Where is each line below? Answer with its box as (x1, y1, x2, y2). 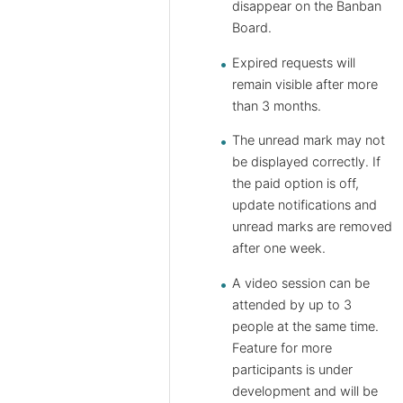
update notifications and (232, 197, 377, 214)
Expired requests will (232, 54, 355, 71)
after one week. (232, 240, 326, 257)
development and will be (232, 382, 378, 399)
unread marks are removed (232, 219, 392, 236)
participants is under (232, 361, 353, 378)
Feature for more (232, 339, 332, 356)
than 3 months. (232, 97, 321, 114)
